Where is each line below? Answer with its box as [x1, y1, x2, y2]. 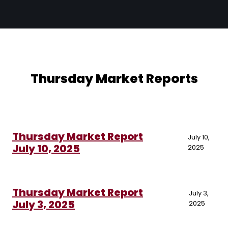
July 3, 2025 [12, 197, 75, 212]
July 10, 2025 [12, 141, 80, 156]
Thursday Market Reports [30, 70, 198, 88]
